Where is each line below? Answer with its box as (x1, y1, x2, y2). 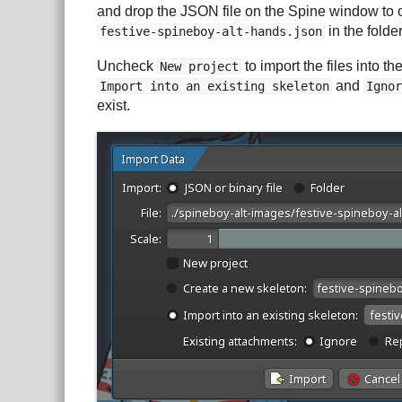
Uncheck (97, 58, 157, 74)
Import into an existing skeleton (100, 79, 329, 94)
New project (160, 59, 239, 74)
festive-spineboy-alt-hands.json (100, 23, 322, 39)
